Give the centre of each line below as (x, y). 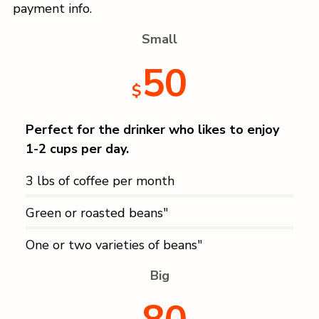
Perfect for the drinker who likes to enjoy (152, 130)
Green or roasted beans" (97, 213)
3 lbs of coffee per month (100, 181)
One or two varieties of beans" (114, 245)
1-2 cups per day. (77, 149)
